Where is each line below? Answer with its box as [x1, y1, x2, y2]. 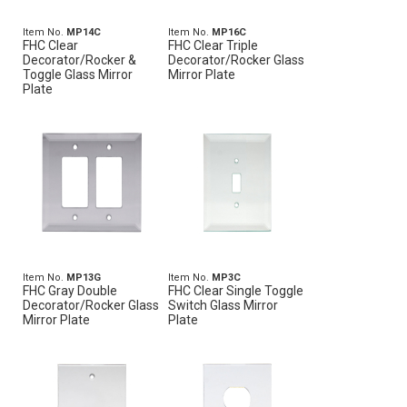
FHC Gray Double [23, 283, 117, 298]
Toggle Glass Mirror [23, 67, 133, 82]
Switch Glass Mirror [168, 298, 279, 313]
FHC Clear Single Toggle [168, 283, 304, 298]
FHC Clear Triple [168, 38, 259, 53]
